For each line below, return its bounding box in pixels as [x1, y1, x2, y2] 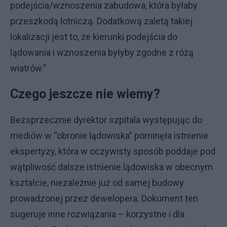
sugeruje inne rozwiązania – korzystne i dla [10, 208, 184, 219]
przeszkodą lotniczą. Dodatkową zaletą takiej [10, 15, 193, 26]
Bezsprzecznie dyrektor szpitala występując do [10, 114, 202, 125]
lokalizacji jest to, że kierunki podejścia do [10, 31, 177, 42]
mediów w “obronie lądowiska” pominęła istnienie [10, 130, 208, 141]
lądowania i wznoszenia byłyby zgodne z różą [10, 47, 194, 58]
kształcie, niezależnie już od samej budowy [10, 177, 184, 188]
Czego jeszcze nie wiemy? [10, 86, 160, 101]
